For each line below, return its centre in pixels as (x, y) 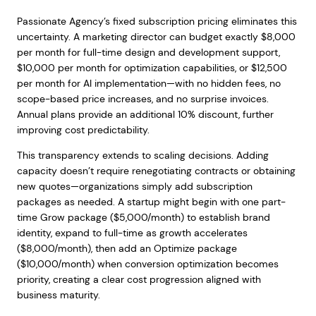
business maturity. (58, 295)
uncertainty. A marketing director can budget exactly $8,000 (156, 37)
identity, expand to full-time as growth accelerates (132, 233)
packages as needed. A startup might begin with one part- (151, 202)
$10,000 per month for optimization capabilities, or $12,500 (152, 68)
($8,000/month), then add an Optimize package (127, 248)
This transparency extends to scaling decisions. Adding (142, 155)
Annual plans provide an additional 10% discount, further (145, 114)
